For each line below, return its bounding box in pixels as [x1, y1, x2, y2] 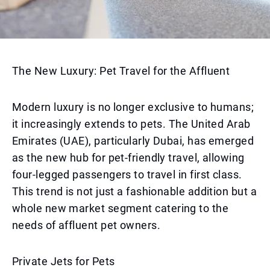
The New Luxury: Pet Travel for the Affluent [12, 64, 230, 77]
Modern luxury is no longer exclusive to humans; [12, 101, 254, 113]
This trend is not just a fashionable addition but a [12, 185, 257, 198]
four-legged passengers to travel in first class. [12, 168, 242, 181]
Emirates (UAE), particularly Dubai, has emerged [12, 134, 254, 147]
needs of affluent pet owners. [12, 219, 161, 231]
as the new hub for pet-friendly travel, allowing [12, 151, 245, 164]
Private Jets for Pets [12, 255, 115, 268]
